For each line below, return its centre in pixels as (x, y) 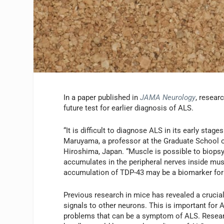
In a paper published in (102, 97)
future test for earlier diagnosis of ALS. (129, 108)
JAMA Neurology (168, 97)
